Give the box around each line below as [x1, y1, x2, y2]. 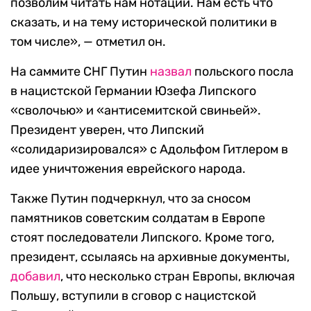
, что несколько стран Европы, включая [60, 269, 295, 285]
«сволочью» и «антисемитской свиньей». [10, 103, 261, 119]
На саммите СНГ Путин [10, 64, 150, 80]
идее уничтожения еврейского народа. [10, 161, 246, 177]
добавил [10, 269, 60, 285]
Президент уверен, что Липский [10, 122, 204, 138]
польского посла [192, 64, 294, 80]
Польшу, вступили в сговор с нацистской [10, 288, 256, 304]
